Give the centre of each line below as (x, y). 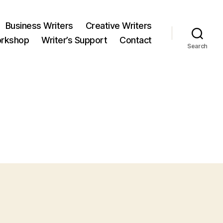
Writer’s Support (74, 40)
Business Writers (39, 26)
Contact (136, 40)
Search (197, 46)
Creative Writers (118, 26)
